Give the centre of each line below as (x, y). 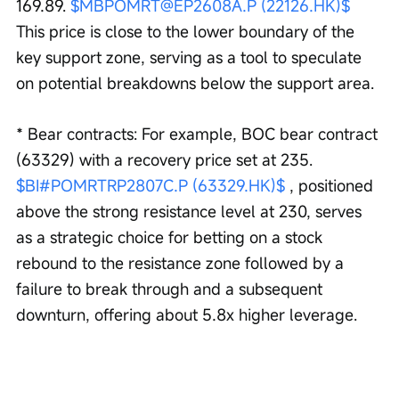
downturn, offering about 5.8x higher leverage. (187, 315)
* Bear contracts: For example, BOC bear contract (199, 134)
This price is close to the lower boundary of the (187, 32)
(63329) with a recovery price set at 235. (167, 160)
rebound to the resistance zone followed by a (182, 263)
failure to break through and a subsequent (171, 289)
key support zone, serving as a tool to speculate (191, 57)
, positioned (331, 186)
